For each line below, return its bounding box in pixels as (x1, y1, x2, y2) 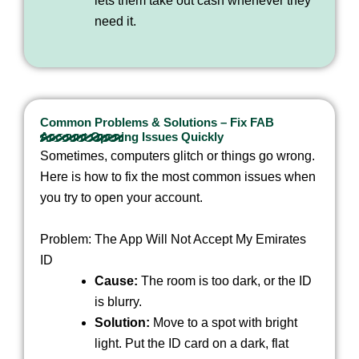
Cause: (95, 273, 138, 288)
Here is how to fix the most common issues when (40, 170, 316, 184)
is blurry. (95, 294, 142, 309)
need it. (95, 14, 136, 29)
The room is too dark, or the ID (138, 273, 312, 288)
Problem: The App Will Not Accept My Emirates (40, 232, 306, 246)
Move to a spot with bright (150, 315, 297, 329)
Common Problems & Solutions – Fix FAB (40, 116, 274, 130)
